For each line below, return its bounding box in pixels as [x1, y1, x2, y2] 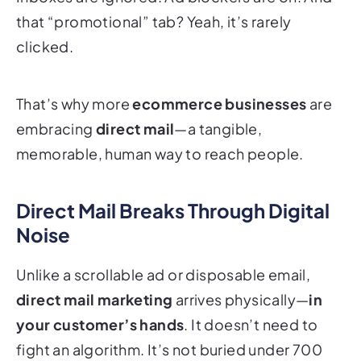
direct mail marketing [16, 289, 173, 309]
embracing [16, 118, 97, 138]
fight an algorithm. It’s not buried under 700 [16, 339, 322, 359]
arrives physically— [172, 289, 309, 309]
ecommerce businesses [132, 93, 307, 113]
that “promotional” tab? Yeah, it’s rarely [16, 11, 292, 31]
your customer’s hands [16, 314, 185, 334]
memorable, [16, 143, 106, 163]
